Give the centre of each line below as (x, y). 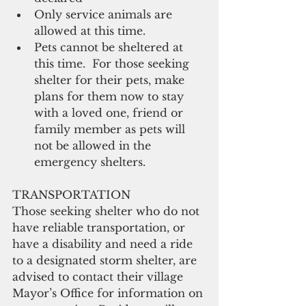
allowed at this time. (93, 30)
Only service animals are (105, 14)
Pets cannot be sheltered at (110, 47)
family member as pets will (111, 129)
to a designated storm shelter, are (106, 260)
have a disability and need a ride (104, 244)
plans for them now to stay (111, 96)
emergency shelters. (92, 162)
